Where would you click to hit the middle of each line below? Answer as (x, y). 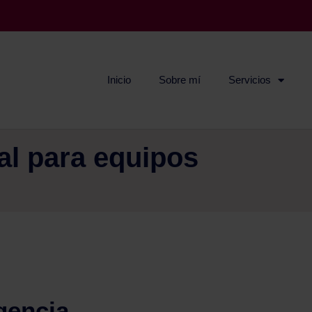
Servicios (250, 80)
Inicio (119, 80)
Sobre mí (180, 80)
